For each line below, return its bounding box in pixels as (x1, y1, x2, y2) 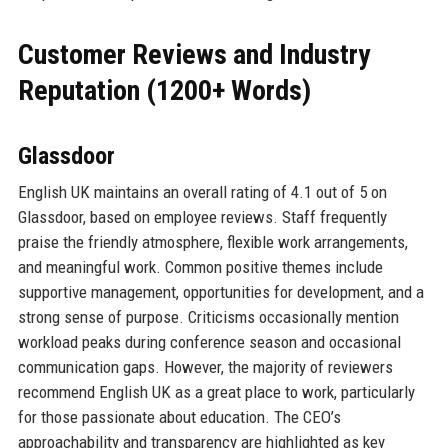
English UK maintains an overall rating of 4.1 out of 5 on (17, 182, 387, 203)
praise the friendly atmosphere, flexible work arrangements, (17, 232, 408, 253)
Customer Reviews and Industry (17, 38, 370, 72)
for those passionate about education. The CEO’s (17, 407, 341, 428)
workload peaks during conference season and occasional (17, 332, 401, 353)
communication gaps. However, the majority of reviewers (17, 357, 393, 378)
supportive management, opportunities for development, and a (17, 282, 424, 303)
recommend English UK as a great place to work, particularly (17, 382, 415, 403)
